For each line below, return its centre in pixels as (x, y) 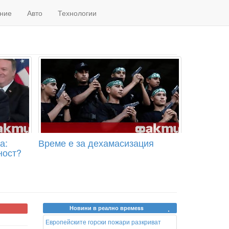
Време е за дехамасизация (96, 143)
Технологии (77, 13)
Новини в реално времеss (107, 208)
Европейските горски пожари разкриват (103, 222)
